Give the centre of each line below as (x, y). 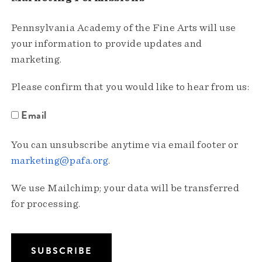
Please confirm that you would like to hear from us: (130, 87)
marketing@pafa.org (60, 161)
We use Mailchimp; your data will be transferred (125, 189)
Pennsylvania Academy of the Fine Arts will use (123, 28)
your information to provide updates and (106, 44)
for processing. (46, 204)
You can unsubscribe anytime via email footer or (125, 145)
